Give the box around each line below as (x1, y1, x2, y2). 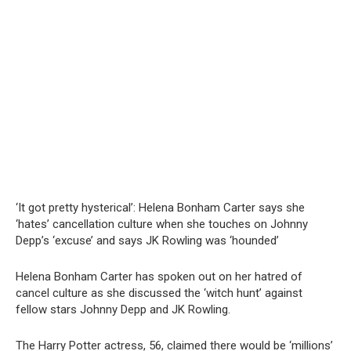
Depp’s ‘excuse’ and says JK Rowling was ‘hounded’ (16, 233, 279, 248)
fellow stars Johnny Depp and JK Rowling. (16, 302, 230, 317)
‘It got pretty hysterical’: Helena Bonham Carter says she (16, 200, 305, 215)
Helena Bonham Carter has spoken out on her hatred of (16, 269, 302, 284)
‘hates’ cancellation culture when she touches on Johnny (16, 216, 308, 231)
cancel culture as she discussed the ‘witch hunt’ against (16, 285, 302, 300)
